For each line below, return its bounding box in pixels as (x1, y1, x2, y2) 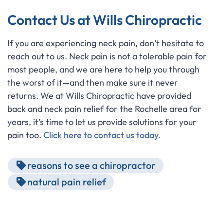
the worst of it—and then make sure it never (7, 77, 178, 88)
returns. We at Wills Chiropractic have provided (7, 90, 191, 101)
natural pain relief (27, 176, 106, 188)
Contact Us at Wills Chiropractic (7, 11, 202, 28)
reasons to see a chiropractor (27, 159, 156, 171)
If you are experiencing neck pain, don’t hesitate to (7, 37, 204, 49)
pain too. (7, 129, 43, 141)
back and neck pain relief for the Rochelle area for (7, 103, 201, 114)
